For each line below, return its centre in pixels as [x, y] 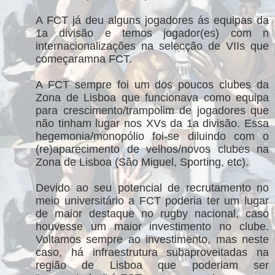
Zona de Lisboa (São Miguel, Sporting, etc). [142, 162]
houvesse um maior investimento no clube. [152, 226]
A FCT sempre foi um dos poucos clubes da [152, 84]
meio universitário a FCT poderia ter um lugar [152, 200]
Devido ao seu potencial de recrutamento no [152, 188]
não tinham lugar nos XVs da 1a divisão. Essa [152, 123]
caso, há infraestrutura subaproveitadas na [152, 252]
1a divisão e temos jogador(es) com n [152, 33]
